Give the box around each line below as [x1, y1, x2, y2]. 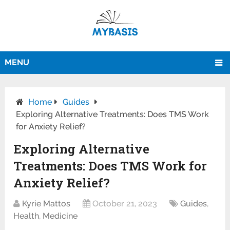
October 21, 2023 [92, 199, 158, 209]
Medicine [43, 211, 78, 221]
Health [13, 211, 40, 221]
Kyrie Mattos [22, 199, 71, 209]
